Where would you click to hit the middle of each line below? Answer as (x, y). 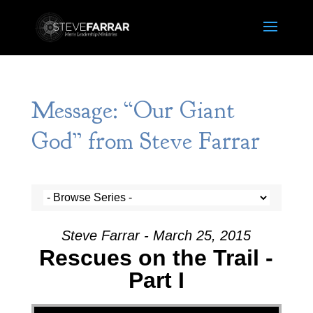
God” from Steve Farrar (145, 141)
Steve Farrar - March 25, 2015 (156, 235)
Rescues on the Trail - (156, 258)
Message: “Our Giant (133, 110)
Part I (156, 280)
